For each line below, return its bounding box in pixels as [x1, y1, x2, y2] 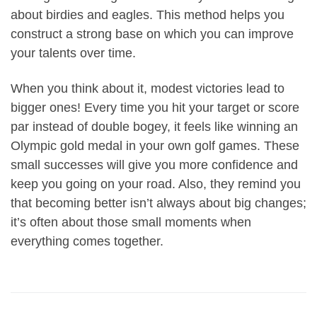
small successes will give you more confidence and [11, 157, 298, 172]
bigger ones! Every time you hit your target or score [11, 100, 299, 115]
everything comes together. [11, 234, 163, 248]
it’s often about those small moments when [11, 214, 251, 229]
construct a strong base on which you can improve [11, 27, 294, 42]
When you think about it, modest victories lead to [11, 81, 284, 96]
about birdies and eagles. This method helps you [11, 8, 284, 23]
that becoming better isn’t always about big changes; [11, 195, 306, 210]
